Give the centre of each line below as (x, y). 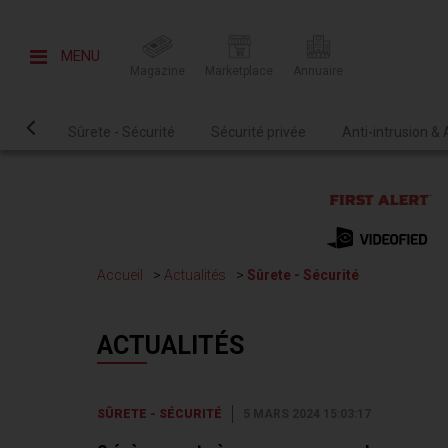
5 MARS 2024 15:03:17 (307, 413)
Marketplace (239, 71)
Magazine (157, 71)
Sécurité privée (258, 131)
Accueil (120, 275)
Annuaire (318, 71)
